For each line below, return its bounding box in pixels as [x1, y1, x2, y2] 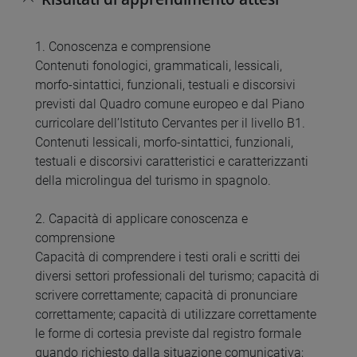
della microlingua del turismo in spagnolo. [35, 173, 271, 189]
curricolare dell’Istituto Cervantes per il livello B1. [35, 116, 305, 131]
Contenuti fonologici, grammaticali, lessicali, [35, 58, 282, 74]
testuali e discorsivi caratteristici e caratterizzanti [35, 154, 308, 170]
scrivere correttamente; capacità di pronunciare [35, 288, 297, 304]
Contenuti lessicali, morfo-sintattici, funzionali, [35, 135, 293, 151]
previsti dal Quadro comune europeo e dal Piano [35, 96, 304, 112]
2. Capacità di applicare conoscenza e [35, 211, 248, 227]
